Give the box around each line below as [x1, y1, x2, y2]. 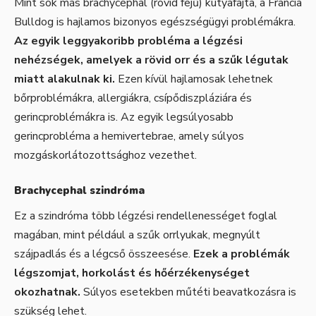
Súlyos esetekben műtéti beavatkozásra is [80, 284, 296, 300]
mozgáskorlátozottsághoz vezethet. [14, 147, 197, 164]
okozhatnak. [14, 284, 80, 300]
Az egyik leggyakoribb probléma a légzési [14, 33, 243, 49]
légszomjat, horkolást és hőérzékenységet [14, 265, 250, 281]
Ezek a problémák [193, 245, 290, 262]
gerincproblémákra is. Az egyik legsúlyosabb [14, 109, 233, 126]
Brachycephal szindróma [14, 183, 145, 197]
